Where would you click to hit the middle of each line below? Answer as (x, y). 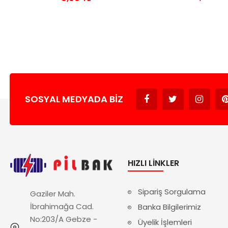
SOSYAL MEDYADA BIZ (74, 99)
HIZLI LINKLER (154, 163)
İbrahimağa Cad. (62, 206)
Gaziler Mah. (52, 193)
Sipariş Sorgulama (172, 192)
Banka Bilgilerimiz (170, 207)
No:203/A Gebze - (63, 219)
